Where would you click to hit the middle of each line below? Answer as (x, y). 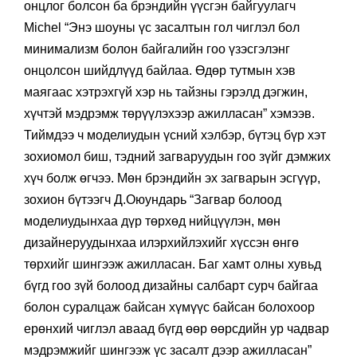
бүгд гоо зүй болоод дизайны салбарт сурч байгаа (171, 285)
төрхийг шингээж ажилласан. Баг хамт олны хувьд (173, 264)
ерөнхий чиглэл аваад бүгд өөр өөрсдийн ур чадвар (177, 328)
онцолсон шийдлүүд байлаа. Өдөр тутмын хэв (160, 70)
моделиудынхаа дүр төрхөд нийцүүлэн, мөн (152, 221)
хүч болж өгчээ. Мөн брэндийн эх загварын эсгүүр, (172, 178)
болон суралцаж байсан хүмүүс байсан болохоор (169, 307)
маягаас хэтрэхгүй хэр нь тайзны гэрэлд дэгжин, (166, 92)
